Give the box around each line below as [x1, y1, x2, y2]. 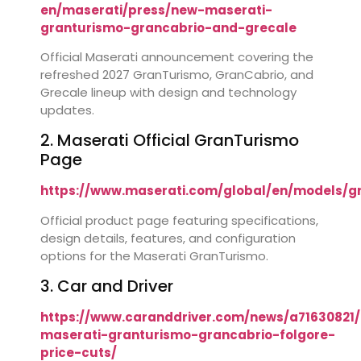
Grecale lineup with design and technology [40, 84, 297, 102]
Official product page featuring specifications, [40, 211, 318, 229]
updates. [40, 102, 94, 119]
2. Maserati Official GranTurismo [40, 129, 299, 152]
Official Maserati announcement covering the [40, 48, 313, 66]
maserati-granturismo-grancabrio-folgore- [40, 326, 335, 344]
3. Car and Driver [40, 275, 173, 298]
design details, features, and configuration [40, 229, 296, 247]
